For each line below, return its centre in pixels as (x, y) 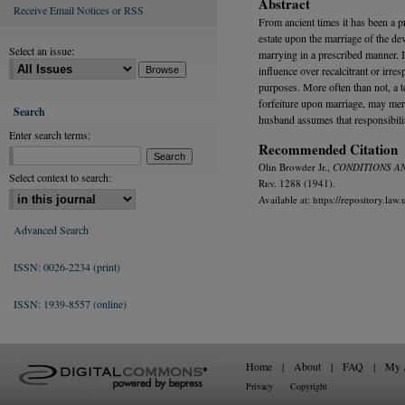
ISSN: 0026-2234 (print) (67, 267)
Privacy (259, 386)
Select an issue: (42, 51)
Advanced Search (51, 230)
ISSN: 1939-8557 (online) (70, 304)
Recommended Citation (328, 149)
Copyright (309, 386)
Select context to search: (60, 177)
